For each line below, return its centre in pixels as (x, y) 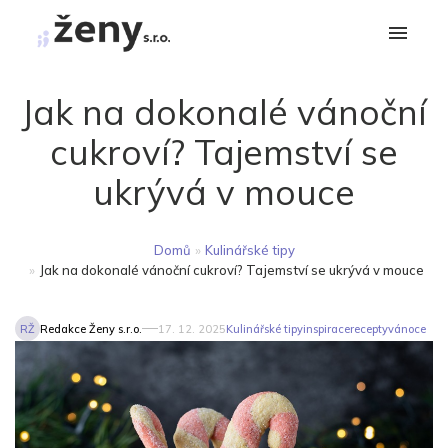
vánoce (407, 328)
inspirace (326, 328)
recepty (369, 328)
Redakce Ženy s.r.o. (91, 328)
